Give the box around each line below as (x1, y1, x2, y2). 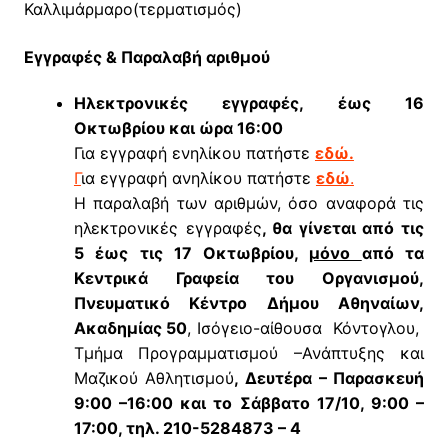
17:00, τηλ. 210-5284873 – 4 (73, 418, 301, 439)
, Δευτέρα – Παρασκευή (234, 368, 425, 389)
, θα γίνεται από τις (261, 218, 425, 239)
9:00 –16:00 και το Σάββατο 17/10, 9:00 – (73, 393, 425, 414)
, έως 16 (299, 93, 425, 114)
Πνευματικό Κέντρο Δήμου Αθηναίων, (73, 293, 425, 314)
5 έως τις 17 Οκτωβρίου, (73, 243, 310, 264)
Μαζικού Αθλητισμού (73, 368, 235, 389)
